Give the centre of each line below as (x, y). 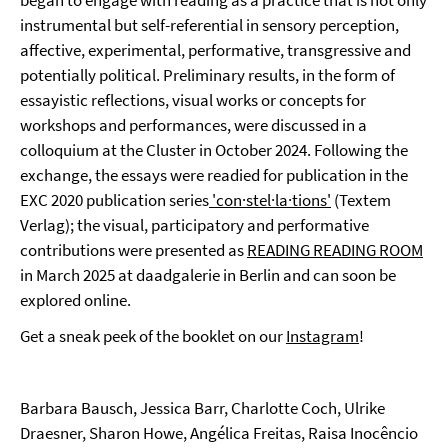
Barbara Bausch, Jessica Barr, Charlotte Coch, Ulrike (202, 408)
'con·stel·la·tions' (270, 200)
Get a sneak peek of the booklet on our (153, 336)
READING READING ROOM (335, 250)
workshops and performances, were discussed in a (193, 125)
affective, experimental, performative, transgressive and (215, 50)
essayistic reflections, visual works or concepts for (193, 100)
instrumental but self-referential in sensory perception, (209, 25)
